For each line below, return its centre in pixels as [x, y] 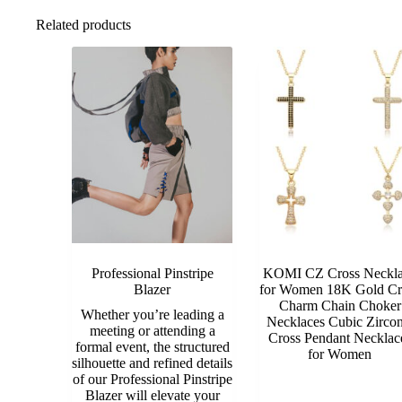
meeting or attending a [152, 330]
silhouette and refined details [152, 363]
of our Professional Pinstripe [152, 379]
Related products [83, 24]
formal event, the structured [152, 346]
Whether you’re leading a [152, 314]
